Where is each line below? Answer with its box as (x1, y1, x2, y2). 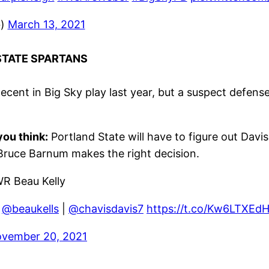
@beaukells (2, 202, 59, 216)
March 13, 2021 (7, 18, 85, 31)
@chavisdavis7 (68, 202, 144, 216)
